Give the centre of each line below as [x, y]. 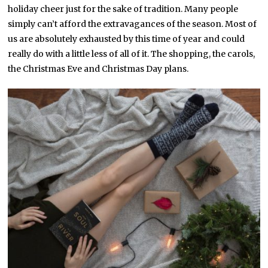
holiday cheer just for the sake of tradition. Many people [123, 9]
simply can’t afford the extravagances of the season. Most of [133, 24]
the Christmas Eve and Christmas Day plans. [98, 68]
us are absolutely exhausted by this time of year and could [127, 39]
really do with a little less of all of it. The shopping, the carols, [132, 54]
